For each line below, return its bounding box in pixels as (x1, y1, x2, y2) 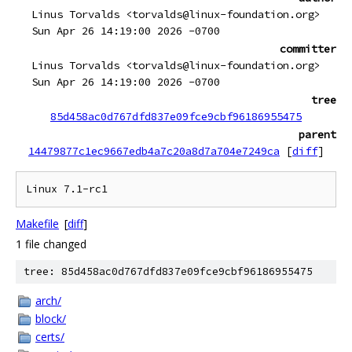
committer (280, 42, 336, 56)
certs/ (35, 329, 64, 344)
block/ (35, 311, 66, 326)
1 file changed (16, 236, 86, 251)
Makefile (16, 216, 59, 231)
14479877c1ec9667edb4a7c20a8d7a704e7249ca (28, 144, 280, 158)
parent (299, 127, 336, 141)
